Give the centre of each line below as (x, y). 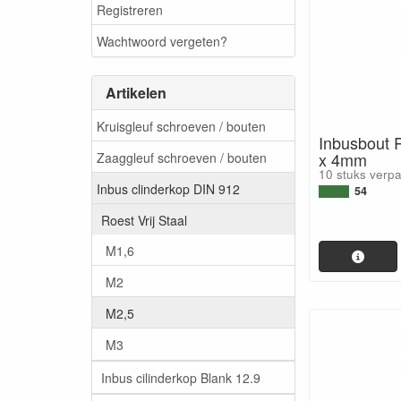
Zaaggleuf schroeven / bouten (182, 157)
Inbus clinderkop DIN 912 (168, 188)
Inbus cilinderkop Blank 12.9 (181, 377)
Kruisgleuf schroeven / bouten (181, 126)
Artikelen (136, 93)
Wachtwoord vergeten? (162, 41)
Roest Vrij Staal (144, 220)
